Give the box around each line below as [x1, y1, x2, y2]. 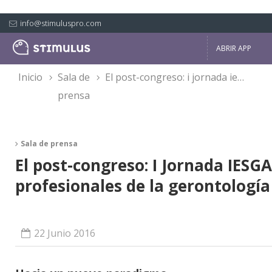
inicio [21, 70, 42, 84]
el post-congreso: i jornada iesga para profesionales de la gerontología [110, 70, 237, 84]
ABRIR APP [216, 42, 251, 53]
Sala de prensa [21, 138, 78, 149]
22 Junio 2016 [34, 226, 95, 240]
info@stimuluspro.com [20, 18, 101, 29]
